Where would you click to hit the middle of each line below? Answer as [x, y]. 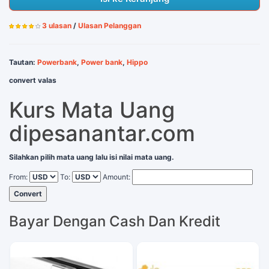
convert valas [33, 80]
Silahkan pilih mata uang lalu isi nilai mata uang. [92, 157]
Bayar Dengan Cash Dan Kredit [115, 221]
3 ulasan [57, 26]
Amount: [116, 177]
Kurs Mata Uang [92, 110]
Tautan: [23, 62]
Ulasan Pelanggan [110, 26]
